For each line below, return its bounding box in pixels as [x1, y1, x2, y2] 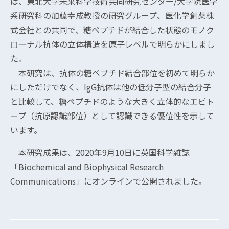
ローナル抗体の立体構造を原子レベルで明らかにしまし [10, 38, 215, 50]
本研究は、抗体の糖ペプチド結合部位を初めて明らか [10, 66, 215, 79]
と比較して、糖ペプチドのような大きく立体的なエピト [10, 95, 214, 107]
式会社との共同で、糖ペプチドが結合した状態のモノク [10, 24, 214, 36]
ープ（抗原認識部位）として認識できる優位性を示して [10, 109, 214, 122]
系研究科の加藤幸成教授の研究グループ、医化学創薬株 [10, 9, 214, 21]
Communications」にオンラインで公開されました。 [10, 175, 207, 187]
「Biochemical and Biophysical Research [10, 161, 164, 173]
